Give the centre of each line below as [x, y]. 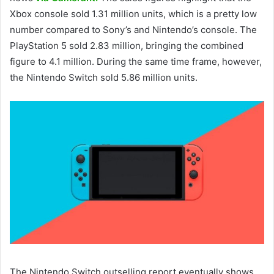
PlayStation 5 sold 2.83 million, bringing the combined [127, 46]
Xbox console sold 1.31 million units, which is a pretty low [133, 14]
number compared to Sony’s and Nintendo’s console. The [133, 30]
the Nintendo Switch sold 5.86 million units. [104, 78]
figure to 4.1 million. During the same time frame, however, [136, 62]
